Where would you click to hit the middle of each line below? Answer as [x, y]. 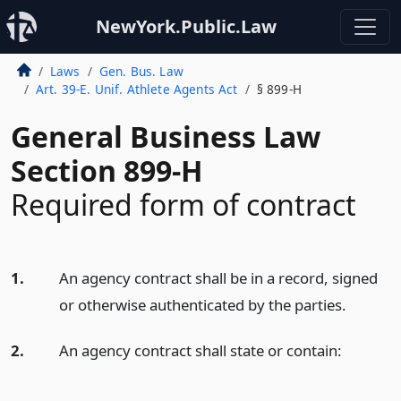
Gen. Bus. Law [141, 71]
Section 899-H [107, 171]
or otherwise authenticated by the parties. [202, 305]
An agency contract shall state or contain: [200, 350]
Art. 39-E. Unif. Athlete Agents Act [137, 89]
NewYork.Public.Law [186, 26]
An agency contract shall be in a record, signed [218, 278]
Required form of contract [183, 205]
